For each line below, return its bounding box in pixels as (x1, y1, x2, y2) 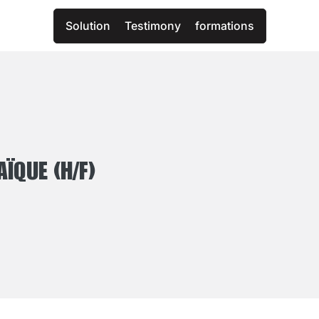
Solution (65, 19, 110, 33)
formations (194, 19, 254, 33)
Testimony (124, 19, 181, 33)
